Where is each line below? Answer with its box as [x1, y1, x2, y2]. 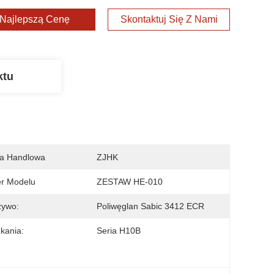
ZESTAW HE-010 [97, 177, 163, 187]
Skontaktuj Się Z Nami [120, 14, 218, 24]
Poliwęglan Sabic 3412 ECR [97, 201, 204, 211]
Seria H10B [97, 226, 141, 235]
